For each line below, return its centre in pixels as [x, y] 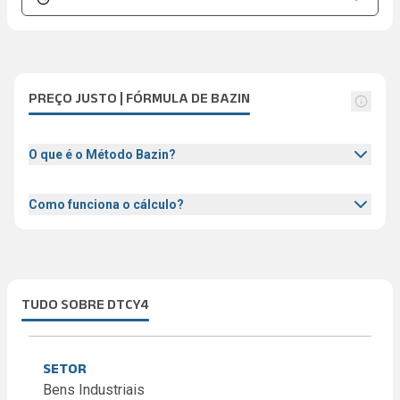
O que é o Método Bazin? [102, 154]
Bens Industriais [94, 390]
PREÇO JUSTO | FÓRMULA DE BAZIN [139, 98]
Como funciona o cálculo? [106, 204]
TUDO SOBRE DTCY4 [85, 304]
